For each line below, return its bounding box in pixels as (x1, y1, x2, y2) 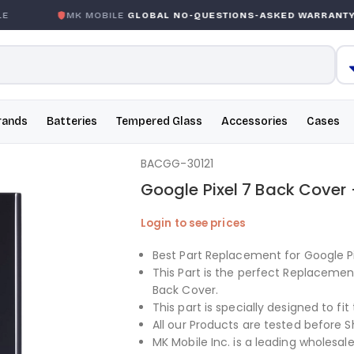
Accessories (221, 115, 288, 128)
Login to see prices (140, 216, 246, 231)
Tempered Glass (116, 115, 202, 128)
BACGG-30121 (140, 156, 214, 171)
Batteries (47, 115, 97, 128)
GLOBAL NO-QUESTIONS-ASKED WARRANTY (119, 9, 348, 21)
